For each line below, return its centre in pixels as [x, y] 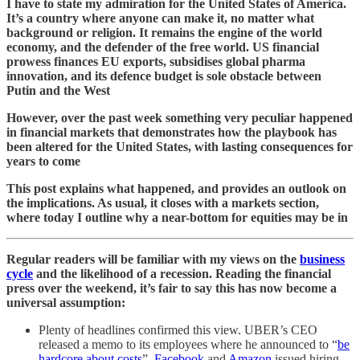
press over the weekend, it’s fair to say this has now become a [172, 288]
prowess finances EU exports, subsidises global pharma [156, 61]
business [322, 259]
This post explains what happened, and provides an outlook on [176, 188]
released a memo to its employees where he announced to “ [188, 344]
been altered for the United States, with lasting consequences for [180, 146]
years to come [43, 161]
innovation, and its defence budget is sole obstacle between [164, 76]
